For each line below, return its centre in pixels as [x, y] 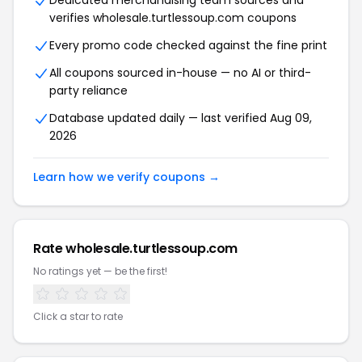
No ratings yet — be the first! [100, 271]
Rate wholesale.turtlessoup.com [135, 248]
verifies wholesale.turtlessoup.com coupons [173, 18]
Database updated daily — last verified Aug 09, [181, 118]
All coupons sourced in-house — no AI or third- [180, 73]
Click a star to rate [78, 316]
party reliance [88, 90]
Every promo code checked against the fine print [188, 45]
